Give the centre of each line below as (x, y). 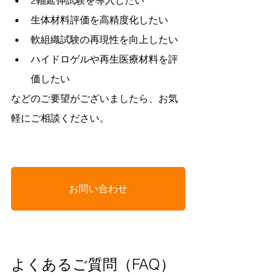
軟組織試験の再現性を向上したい (104, 39)
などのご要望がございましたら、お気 (95, 98)
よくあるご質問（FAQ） (93, 264)
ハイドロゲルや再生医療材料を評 (104, 59)
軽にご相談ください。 (60, 118)
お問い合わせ (98, 188)
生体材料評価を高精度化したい (99, 19)
